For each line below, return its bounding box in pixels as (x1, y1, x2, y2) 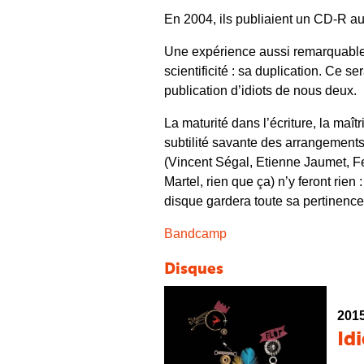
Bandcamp (164, 227, 227, 240)
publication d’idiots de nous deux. (164, 84, 357, 97)
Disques (164, 262, 223, 278)
